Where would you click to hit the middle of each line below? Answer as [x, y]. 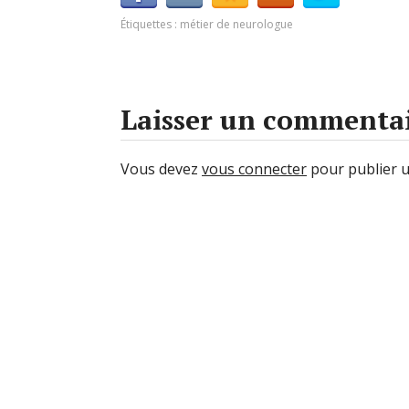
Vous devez [161, 169]
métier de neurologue [236, 24]
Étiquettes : [150, 24]
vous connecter [254, 169]
